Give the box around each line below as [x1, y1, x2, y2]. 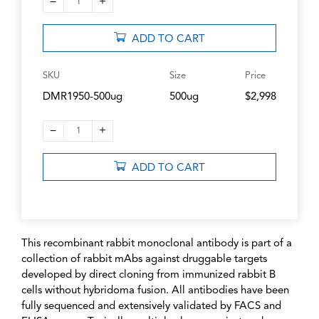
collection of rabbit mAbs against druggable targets [21, 254, 267, 266]
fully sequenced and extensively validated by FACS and [21, 301, 281, 313]
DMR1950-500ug [43, 92, 122, 103]
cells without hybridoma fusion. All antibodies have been [21, 286, 289, 297]
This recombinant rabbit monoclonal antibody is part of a [21, 239, 292, 250]
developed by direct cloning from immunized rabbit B [21, 270, 276, 281]
